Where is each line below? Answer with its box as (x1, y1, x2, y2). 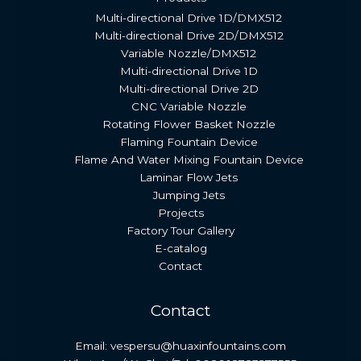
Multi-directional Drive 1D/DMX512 (95, 11, 282, 25)
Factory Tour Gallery (127, 224, 234, 238)
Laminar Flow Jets (139, 171, 238, 185)
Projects (157, 206, 204, 220)
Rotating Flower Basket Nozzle (102, 118, 276, 131)
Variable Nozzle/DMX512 (121, 47, 256, 60)
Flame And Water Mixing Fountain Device (73, 153, 304, 167)
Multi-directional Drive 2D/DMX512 (93, 29, 284, 43)
